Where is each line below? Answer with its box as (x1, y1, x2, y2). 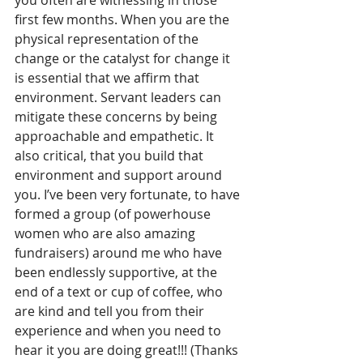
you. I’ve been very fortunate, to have (15, 186, 243, 204)
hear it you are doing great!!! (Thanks (15, 341, 241, 360)
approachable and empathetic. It (15, 127, 217, 146)
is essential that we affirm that (15, 69, 203, 88)
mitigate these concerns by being (15, 108, 220, 126)
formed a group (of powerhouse (15, 205, 214, 224)
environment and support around (15, 166, 225, 185)
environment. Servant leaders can (15, 88, 224, 107)
